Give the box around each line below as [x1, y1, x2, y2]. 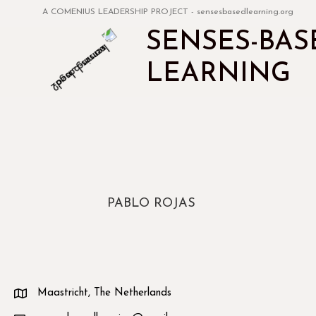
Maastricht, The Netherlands [37, 288, 171, 298]
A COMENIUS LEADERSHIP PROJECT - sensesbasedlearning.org [42, 8, 293, 16]
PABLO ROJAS [107, 197, 195, 210]
